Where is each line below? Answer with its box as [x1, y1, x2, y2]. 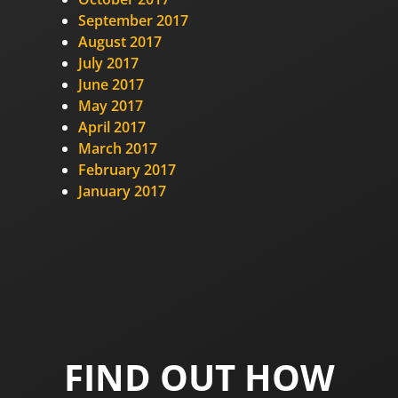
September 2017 [78, 10, 188, 30]
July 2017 [78, 52, 139, 73]
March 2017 [78, 138, 157, 158]
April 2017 [78, 116, 146, 137]
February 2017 [78, 159, 176, 179]
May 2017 [78, 95, 143, 115]
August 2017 [78, 31, 162, 52]
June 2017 [78, 74, 144, 94]
